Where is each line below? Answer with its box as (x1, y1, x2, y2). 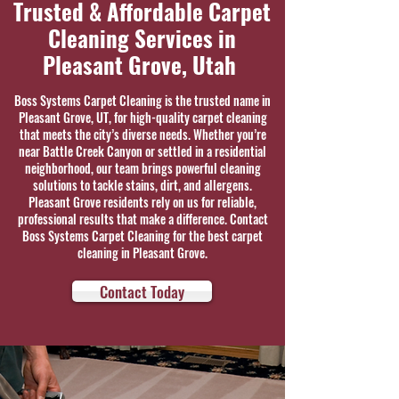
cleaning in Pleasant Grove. (77, 243, 208, 262)
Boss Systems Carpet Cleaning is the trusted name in (14, 91, 271, 110)
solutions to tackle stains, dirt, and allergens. (33, 175, 252, 194)
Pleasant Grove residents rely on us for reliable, (28, 192, 256, 211)
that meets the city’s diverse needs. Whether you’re (19, 125, 266, 143)
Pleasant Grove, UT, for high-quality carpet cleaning (18, 108, 267, 126)
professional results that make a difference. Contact (17, 209, 268, 228)
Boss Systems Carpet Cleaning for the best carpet (22, 226, 263, 245)
